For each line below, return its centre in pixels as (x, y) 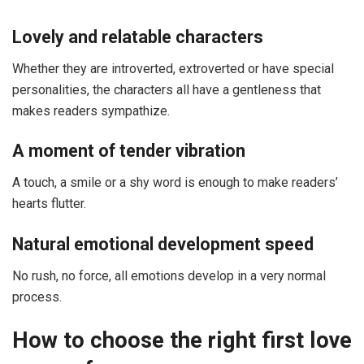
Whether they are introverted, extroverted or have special (173, 68)
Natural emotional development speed (163, 244)
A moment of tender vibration (129, 151)
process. (37, 297)
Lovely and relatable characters (138, 37)
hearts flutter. (49, 204)
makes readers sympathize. (91, 110)
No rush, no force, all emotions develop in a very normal (169, 275)
